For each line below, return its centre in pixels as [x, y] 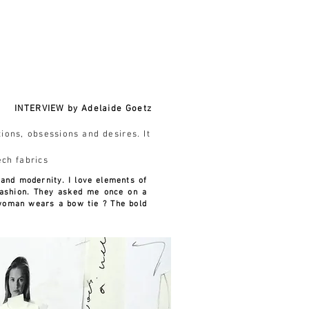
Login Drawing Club [212, 34]
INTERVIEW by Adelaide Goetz [83, 109]
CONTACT [78, 34]
